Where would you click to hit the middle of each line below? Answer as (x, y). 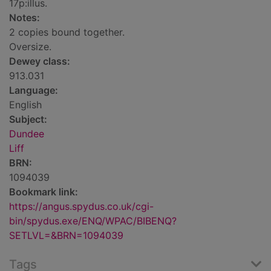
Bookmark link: (44, 192)
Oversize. (30, 47)
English (25, 105)
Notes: (24, 18)
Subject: (28, 119)
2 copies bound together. (67, 32)
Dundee (27, 134)
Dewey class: (40, 61)
